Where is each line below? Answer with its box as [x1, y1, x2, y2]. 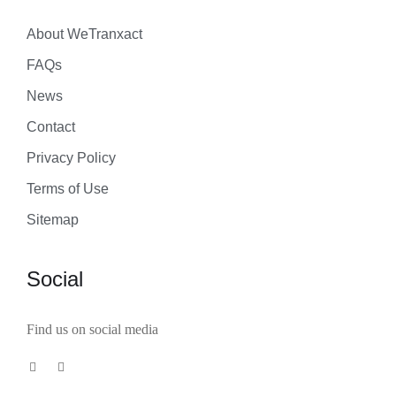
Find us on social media [27, 322, 158, 337]
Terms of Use [27, 181, 109, 196]
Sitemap [27, 212, 79, 227]
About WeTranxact [27, 27, 142, 42]
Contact [27, 119, 75, 134]
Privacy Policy [27, 150, 116, 165]
